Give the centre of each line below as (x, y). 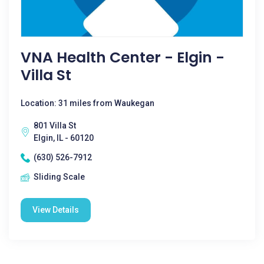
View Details (56, 210)
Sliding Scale (59, 177)
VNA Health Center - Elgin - (123, 57)
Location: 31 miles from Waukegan (88, 103)
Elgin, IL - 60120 (64, 138)
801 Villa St (55, 126)
